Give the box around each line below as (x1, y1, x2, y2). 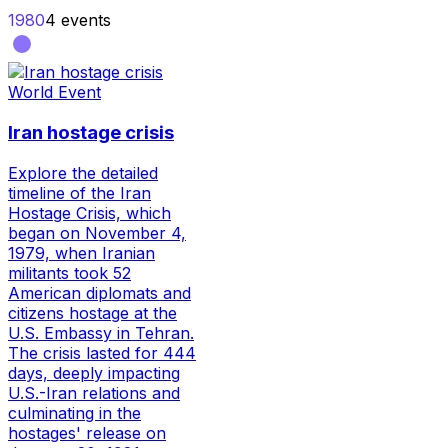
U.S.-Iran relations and (8, 382, 180, 403)
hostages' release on (8, 422, 166, 443)
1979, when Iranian (8, 242, 155, 263)
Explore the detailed (8, 162, 158, 183)
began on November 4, (8, 222, 186, 243)
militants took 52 (8, 262, 131, 283)
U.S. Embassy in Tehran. (8, 322, 194, 343)
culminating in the (8, 402, 141, 423)
